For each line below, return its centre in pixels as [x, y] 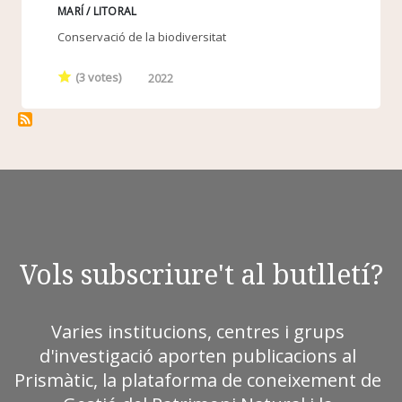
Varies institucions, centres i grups [197, 331]
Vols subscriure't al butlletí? [201, 274]
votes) [104, 77]
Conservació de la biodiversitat [142, 37]
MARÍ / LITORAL [97, 12]
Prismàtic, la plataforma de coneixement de [197, 380]
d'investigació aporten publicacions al [197, 355]
